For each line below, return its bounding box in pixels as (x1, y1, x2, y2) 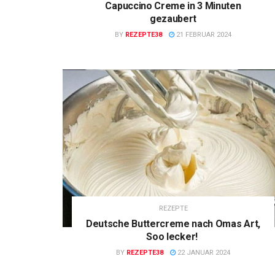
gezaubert (149, 12, 197, 25)
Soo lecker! (146, 231, 200, 243)
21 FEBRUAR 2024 (174, 30, 231, 39)
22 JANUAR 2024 (176, 249, 230, 257)
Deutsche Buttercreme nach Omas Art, (86, 218, 260, 230)
